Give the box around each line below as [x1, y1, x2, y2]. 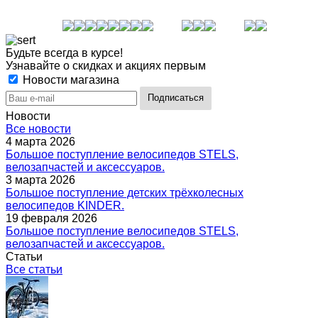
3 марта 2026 [6, 174, 75, 186]
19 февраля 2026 [6, 212, 97, 224]
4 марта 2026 [6, 136, 75, 148]
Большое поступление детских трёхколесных [6, 187, 243, 199]
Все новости [6, 123, 71, 135]
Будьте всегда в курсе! [6, 47, 123, 59]
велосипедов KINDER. [6, 199, 124, 212]
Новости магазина [20, 74, 119, 86]
